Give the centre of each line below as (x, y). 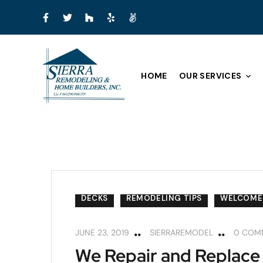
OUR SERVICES (210, 76)
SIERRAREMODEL (181, 232)
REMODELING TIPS (164, 198)
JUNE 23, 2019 (102, 232)
